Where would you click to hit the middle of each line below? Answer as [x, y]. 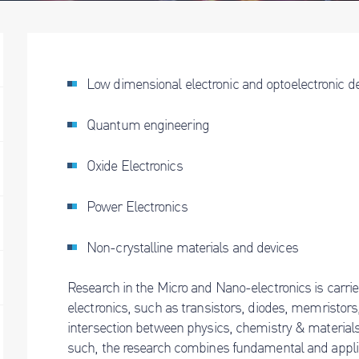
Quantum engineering [148, 124]
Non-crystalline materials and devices [192, 247]
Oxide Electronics [135, 165]
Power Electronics [137, 206]
